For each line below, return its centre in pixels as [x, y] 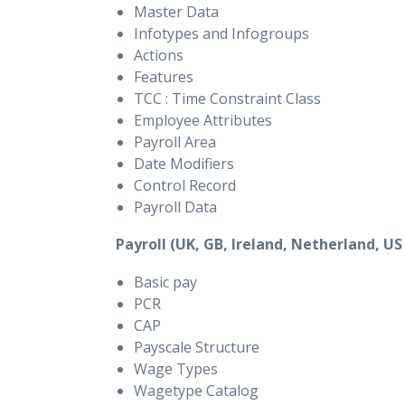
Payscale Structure [197, 347]
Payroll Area [175, 142]
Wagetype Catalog [196, 391]
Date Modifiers [184, 164]
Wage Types [176, 369]
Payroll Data [175, 207]
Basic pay [165, 282]
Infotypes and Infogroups [221, 33]
